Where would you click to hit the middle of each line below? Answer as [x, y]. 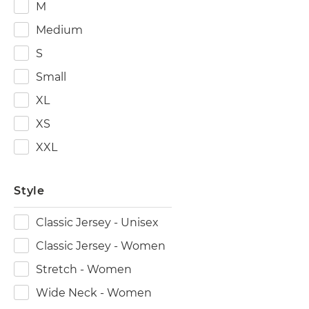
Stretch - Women [84, 269]
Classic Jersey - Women [101, 246]
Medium [59, 30]
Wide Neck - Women [94, 293]
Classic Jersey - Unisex [97, 222]
